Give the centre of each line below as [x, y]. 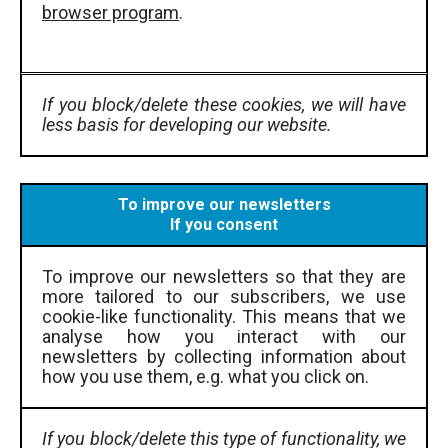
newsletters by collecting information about [224, 356]
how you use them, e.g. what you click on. [205, 376]
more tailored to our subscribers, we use [224, 296]
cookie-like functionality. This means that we [224, 316]
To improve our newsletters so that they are [224, 276]
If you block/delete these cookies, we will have [224, 104]
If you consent [224, 224]
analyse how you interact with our [224, 336]
